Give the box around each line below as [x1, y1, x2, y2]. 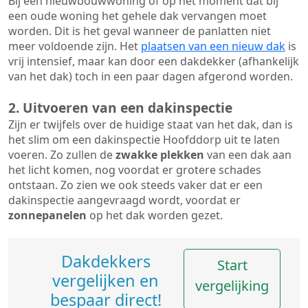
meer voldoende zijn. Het [8, 38, 141, 54]
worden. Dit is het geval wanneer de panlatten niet [8, 23, 271, 38]
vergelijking [195, 276, 269, 295]
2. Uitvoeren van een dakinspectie [8, 98, 232, 117]
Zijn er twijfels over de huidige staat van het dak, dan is [8, 117, 293, 132]
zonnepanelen [8, 208, 87, 223]
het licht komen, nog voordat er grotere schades [8, 162, 261, 177]
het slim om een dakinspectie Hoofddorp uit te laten [8, 132, 280, 147]
